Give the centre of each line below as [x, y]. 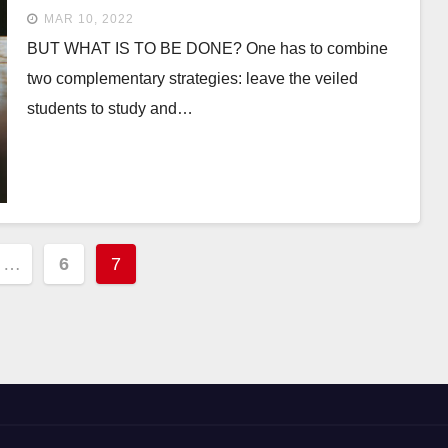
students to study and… [109, 108]
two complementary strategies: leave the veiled [192, 78]
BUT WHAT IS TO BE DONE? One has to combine [207, 48]
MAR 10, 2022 [88, 19]
